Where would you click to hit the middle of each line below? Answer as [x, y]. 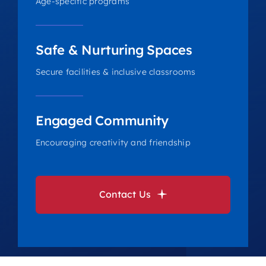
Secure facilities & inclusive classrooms [115, 72]
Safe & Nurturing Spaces [114, 50]
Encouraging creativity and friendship [113, 143]
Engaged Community [102, 121]
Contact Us [125, 194]
